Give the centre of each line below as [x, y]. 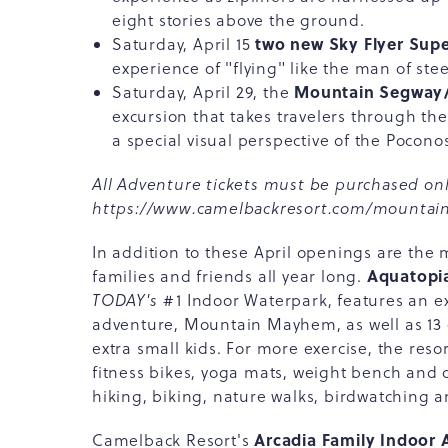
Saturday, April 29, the [203, 92]
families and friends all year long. [229, 276]
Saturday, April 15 [184, 44]
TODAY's [125, 300]
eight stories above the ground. [238, 20]
